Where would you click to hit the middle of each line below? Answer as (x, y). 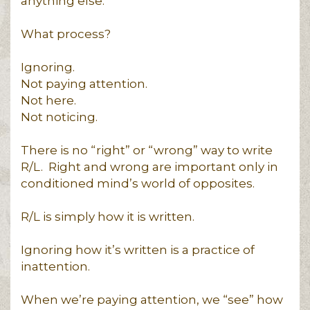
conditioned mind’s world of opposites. (138, 183)
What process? (66, 34)
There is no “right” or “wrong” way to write (147, 150)
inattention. (55, 266)
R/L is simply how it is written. (109, 217)
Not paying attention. (84, 84)
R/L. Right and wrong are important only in (149, 167)
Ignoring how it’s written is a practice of (138, 250)
